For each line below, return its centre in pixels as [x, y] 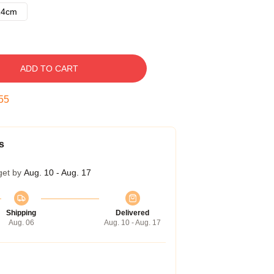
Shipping [21, 213]
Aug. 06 [21, 223]
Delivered [132, 213]
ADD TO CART [49, 68]
